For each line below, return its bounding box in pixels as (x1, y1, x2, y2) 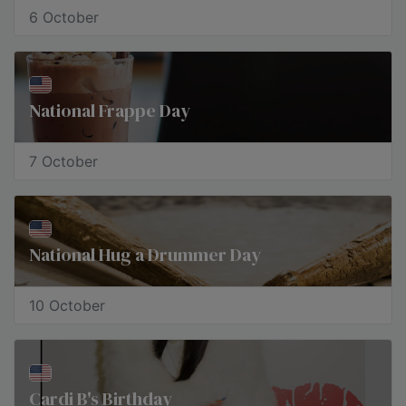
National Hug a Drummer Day (29, 242, 261, 267)
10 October (29, 296, 105, 314)
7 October (29, 152, 98, 170)
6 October (29, 8, 99, 26)
